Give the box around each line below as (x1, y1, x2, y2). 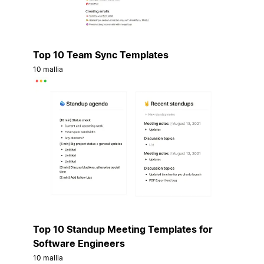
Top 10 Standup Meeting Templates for (33, 223, 213, 236)
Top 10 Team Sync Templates (33, 49, 169, 61)
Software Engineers (33, 237, 125, 250)
